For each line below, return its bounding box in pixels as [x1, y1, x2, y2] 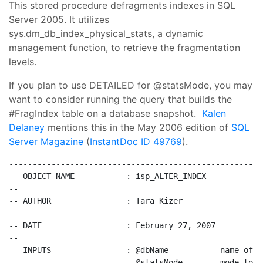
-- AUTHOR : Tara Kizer [9, 196, 183, 205]
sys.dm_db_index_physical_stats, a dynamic [9, 28, 203, 39]
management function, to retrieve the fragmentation [9, 42, 240, 53]
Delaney [9, 122, 45, 133]
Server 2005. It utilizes [9, 14, 109, 25]
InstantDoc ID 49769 [90, 136, 182, 147]
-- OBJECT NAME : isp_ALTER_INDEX [9, 171, 206, 181]
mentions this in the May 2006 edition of [45, 122, 231, 133]
